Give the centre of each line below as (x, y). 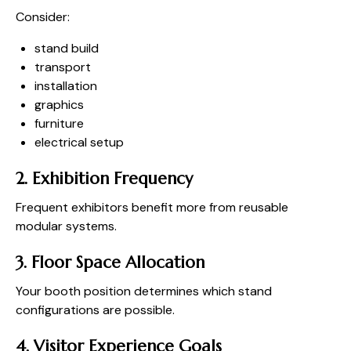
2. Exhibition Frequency (104, 179)
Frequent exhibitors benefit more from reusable (152, 208)
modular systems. (66, 226)
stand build (67, 49)
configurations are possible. (95, 310)
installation (66, 86)
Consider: (43, 17)
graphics (59, 105)
